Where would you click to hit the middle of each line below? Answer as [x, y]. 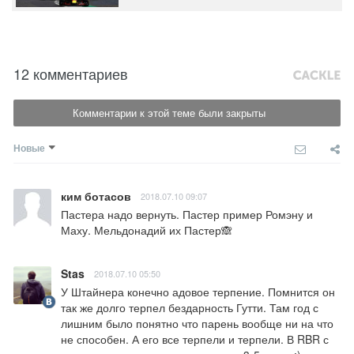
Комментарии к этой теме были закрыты [169, 112]
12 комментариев [71, 73]
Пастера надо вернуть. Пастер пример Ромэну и [187, 214]
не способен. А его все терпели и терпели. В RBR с [195, 339]
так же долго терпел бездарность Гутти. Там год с [190, 307]
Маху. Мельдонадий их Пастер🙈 [147, 230]
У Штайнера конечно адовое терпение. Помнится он [198, 291]
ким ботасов [96, 196]
